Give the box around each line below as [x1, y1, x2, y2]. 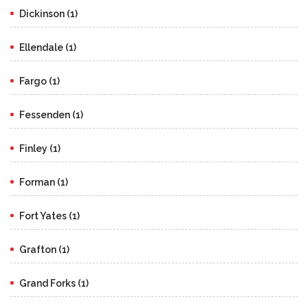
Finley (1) [19, 142, 60, 154]
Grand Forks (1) [19, 277, 89, 289]
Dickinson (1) [19, 8, 78, 19]
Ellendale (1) [19, 41, 76, 53]
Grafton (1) [19, 243, 69, 255]
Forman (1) [19, 176, 68, 188]
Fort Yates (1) [19, 210, 80, 221]
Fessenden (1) [19, 109, 83, 120]
